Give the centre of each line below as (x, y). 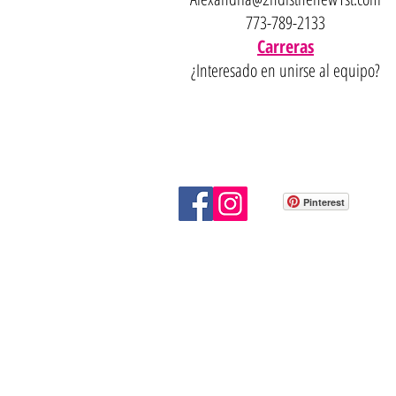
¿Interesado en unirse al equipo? (286, 70)
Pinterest (324, 202)
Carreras (286, 46)
